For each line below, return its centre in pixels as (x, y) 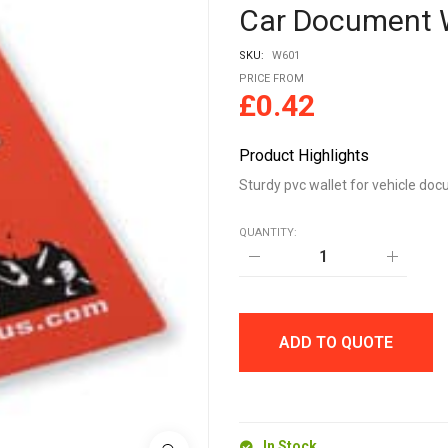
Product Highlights (304, 155)
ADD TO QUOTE (336, 342)
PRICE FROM (271, 78)
